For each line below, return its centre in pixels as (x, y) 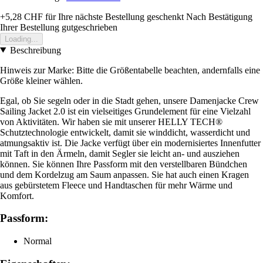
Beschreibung (35, 50)
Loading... (21, 39)
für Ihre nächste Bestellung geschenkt (113, 16)
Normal (38, 241)
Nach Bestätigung (219, 16)
